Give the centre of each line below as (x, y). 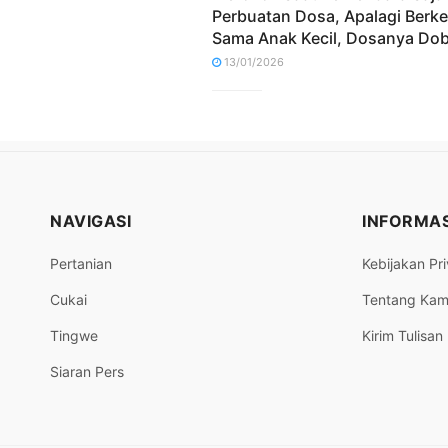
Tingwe (74, 335)
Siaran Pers (87, 371)
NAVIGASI (90, 220)
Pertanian (81, 263)
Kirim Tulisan (402, 335)
